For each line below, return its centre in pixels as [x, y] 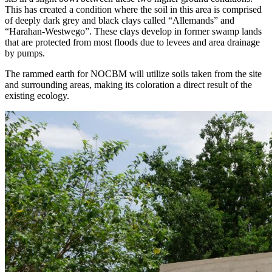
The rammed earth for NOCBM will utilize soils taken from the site [133, 73]
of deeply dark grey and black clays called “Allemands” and [120, 20]
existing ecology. [37, 95]
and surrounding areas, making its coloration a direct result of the [128, 84]
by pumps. [25, 53]
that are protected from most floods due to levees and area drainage [132, 42]
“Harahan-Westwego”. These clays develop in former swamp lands [133, 31]
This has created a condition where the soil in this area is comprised [133, 9]
